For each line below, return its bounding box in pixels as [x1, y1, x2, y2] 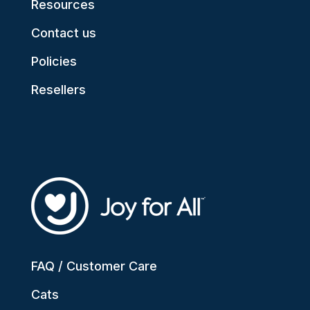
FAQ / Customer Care [30, 259, 157, 274]
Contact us [30, 26, 96, 41]
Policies [30, 54, 77, 69]
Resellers [30, 82, 86, 98]
